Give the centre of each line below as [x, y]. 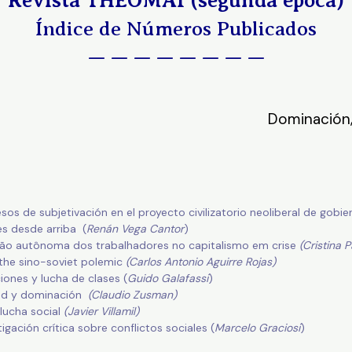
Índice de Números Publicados [176, 29]
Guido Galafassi [167, 279]
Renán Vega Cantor [135, 229]
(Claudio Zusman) [132, 295]
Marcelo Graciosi [257, 328]
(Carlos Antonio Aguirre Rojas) [200, 262]
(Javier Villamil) [101, 312]
